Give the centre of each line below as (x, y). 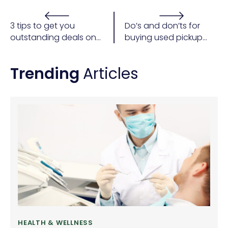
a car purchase (41, 49)
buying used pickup (164, 37)
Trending (47, 74)
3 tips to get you (42, 25)
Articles (111, 74)
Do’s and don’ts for (162, 25)
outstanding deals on (53, 37)
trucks (136, 49)
